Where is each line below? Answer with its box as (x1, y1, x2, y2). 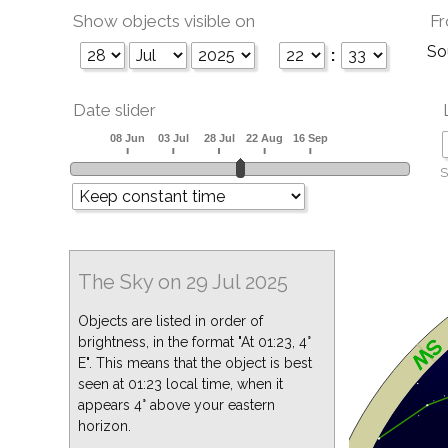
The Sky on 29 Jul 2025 (78, 270, 288, 294)
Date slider (73, 100, 156, 120)
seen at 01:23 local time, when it (78, 376, 283, 392)
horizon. (78, 418, 131, 434)
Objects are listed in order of (78, 313, 263, 329)
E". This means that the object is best (78, 355, 312, 371)
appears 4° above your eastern (78, 397, 275, 413)
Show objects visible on (73, 11, 255, 31)
